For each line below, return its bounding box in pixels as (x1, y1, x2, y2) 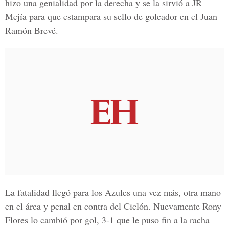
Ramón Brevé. (5, 24, 58, 36)
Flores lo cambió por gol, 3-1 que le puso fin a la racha (5, 214, 210, 226)
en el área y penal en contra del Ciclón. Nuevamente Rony (5, 200, 221, 212)
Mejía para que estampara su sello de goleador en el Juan (5, 10, 217, 22)
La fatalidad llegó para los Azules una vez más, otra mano (5, 186, 221, 198)
